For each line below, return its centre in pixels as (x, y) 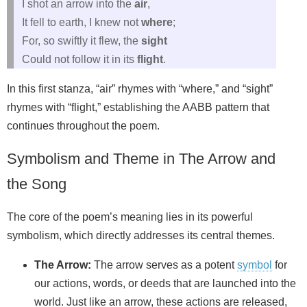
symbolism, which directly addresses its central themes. (141, 235)
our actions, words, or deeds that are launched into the (165, 283)
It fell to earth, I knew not (82, 22)
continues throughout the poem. (83, 125)
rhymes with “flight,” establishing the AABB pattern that (138, 107)
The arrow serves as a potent (164, 265)
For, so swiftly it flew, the (82, 40)
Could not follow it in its (79, 59)
